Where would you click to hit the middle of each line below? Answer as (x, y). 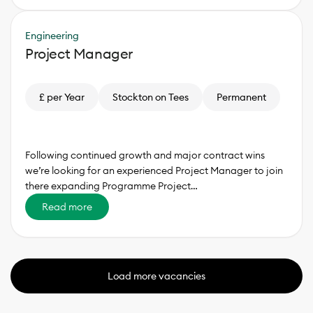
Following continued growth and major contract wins (145, 155)
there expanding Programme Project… (111, 185)
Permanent (241, 97)
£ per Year (62, 97)
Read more (67, 206)
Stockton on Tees (151, 97)
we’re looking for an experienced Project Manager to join (154, 170)
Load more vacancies (156, 276)
